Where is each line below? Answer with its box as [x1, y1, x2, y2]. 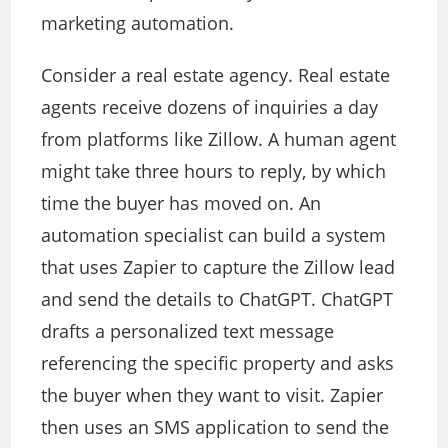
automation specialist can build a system [41, 223, 387, 248]
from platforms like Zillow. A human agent [41, 127, 397, 152]
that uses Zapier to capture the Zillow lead [41, 255, 396, 280]
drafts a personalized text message [41, 319, 335, 344]
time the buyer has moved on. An [41, 191, 322, 216]
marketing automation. [41, 11, 235, 36]
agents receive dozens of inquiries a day [41, 95, 379, 120]
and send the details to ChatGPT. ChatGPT [41, 287, 394, 312]
